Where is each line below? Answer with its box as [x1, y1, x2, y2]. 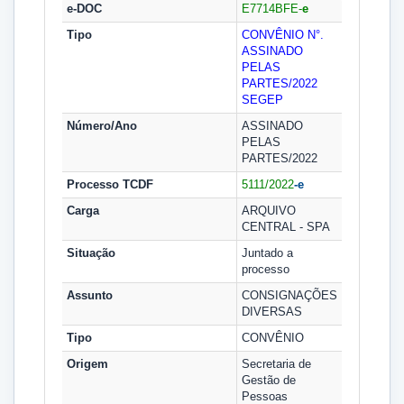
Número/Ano [67, 119, 137, 133]
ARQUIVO [242, 204, 296, 217]
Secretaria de [242, 357, 311, 371]
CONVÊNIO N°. [242, 28, 324, 41]
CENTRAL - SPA [242, 220, 330, 234]
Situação [67, 246, 115, 260]
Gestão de [242, 373, 296, 387]
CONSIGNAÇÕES [242, 289, 337, 302]
